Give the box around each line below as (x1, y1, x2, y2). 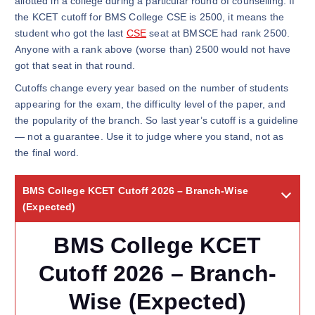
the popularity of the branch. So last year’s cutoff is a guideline (15, 115, 299, 127)
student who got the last (15, 27, 127, 39)
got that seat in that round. (15, 59, 136, 71)
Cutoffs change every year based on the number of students (15, 82, 289, 94)
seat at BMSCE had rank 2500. (146, 27, 290, 39)
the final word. (15, 147, 79, 159)
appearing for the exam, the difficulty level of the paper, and (15, 98, 285, 110)
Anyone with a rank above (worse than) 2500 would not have (15, 43, 291, 55)
